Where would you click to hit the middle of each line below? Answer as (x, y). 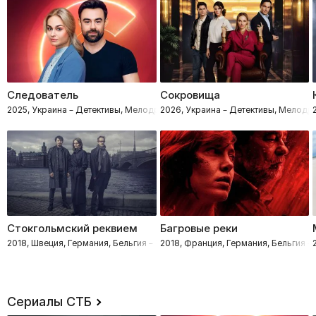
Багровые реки (199, 228)
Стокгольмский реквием (72, 228)
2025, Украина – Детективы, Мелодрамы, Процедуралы (124, 109)
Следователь (43, 95)
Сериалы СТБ (49, 301)
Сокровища (190, 95)
